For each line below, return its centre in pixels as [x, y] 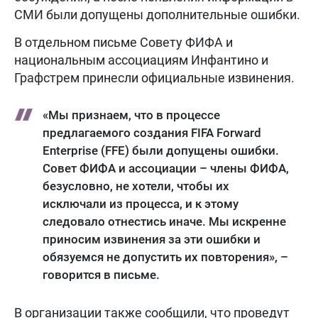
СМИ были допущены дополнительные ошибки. [157, 15]
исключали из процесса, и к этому [141, 204]
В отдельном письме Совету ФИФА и [124, 43]
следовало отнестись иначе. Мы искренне [164, 222]
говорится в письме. [101, 275]
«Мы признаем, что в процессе [131, 115]
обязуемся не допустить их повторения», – [165, 257]
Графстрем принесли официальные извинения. [154, 78]
